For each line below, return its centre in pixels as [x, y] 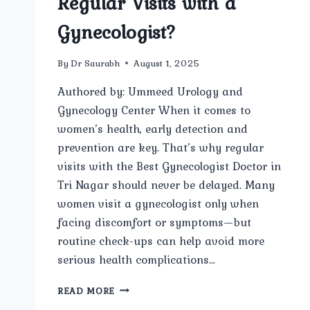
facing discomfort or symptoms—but [154, 222]
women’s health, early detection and [153, 128]
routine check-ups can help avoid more [161, 240]
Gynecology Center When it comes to [154, 110]
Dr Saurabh [95, 63]
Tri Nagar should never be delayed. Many [166, 184]
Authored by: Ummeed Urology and [150, 91]
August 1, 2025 [167, 63]
